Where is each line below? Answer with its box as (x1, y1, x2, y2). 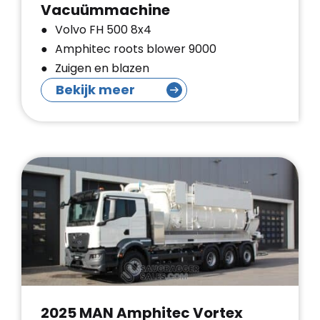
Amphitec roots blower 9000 (55, 41, 216, 57)
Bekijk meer (56, 81, 135, 99)
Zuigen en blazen (55, 60, 149, 76)
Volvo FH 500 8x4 (55, 21, 151, 38)
